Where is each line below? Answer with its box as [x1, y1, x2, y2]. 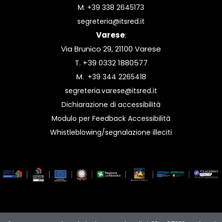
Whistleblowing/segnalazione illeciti [50, 127, 172, 138]
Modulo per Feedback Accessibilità [52, 113, 170, 124]
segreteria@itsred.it [77, 16, 145, 27]
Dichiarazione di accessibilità [61, 100, 161, 110]
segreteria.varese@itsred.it [65, 86, 157, 96]
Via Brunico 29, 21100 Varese [61, 44, 161, 55]
